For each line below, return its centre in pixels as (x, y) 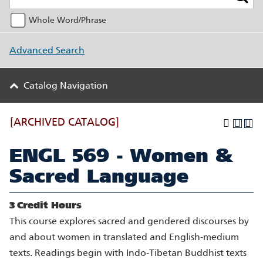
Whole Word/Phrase (68, 20)
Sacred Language (99, 176)
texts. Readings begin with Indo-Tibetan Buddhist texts (128, 253)
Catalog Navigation (66, 85)
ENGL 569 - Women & (122, 155)
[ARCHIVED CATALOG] (65, 122)
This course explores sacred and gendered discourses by (129, 221)
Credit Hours (49, 205)
